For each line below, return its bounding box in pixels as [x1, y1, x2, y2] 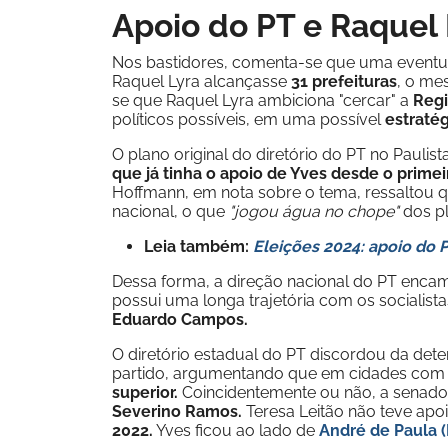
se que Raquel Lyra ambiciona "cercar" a [112, 91, 413, 110]
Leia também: [144, 237, 249, 256]
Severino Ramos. [112, 402, 242, 421]
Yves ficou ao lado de [153, 421, 319, 440]
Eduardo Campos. [112, 310, 248, 329]
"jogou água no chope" [229, 202, 399, 221]
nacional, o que [112, 202, 229, 221]
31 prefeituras [291, 72, 397, 91]
